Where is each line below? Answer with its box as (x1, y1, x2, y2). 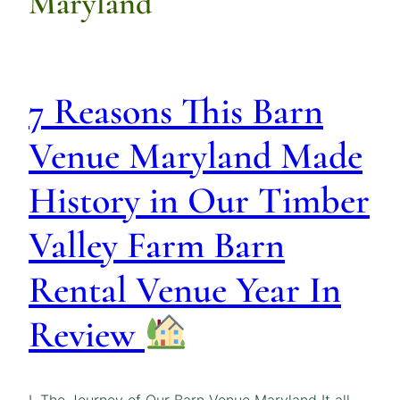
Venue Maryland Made (29, 133, 362, 179)
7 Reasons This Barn (29, 88, 323, 135)
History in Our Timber (29, 178, 370, 224)
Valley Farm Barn (29, 222, 285, 269)
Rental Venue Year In (29, 267, 341, 313)
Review (29, 312, 145, 358)
